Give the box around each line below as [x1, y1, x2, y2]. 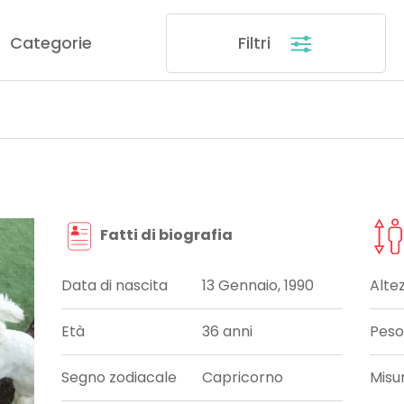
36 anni [202, 321, 252, 343]
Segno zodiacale [61, 367, 178, 389]
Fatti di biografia [97, 225, 234, 246]
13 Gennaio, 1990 [202, 275, 314, 297]
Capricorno [202, 367, 283, 389]
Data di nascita [61, 275, 169, 297]
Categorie [9, 31, 92, 54]
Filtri [238, 31, 276, 54]
